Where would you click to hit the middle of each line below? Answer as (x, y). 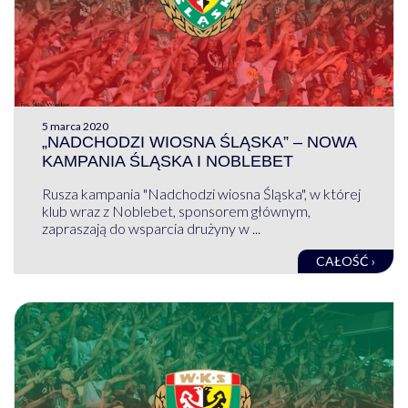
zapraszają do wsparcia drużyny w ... (151, 228)
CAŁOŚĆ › (346, 260)
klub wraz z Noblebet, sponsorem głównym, (176, 210)
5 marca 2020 (75, 126)
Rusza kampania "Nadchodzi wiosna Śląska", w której (201, 193)
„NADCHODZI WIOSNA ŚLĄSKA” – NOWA (199, 142)
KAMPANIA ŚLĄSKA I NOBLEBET (167, 161)
